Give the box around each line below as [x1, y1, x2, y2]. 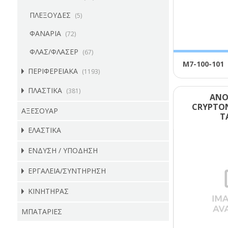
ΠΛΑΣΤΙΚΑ [27, 85, 62, 95]
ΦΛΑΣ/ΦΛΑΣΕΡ [29, 47, 78, 56]
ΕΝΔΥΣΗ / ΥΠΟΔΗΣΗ [27, 146, 98, 155]
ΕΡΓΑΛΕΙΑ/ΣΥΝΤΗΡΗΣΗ [27, 166, 106, 176]
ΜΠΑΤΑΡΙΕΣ [21, 207, 62, 216]
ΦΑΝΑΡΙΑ [29, 28, 61, 38]
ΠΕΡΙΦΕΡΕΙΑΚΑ [27, 66, 78, 76]
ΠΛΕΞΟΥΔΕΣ [29, 10, 71, 20]
